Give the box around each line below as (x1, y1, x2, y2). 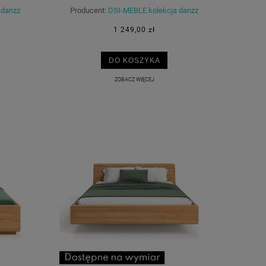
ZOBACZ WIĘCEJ (114, 75, 154, 83)
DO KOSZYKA (108, 56, 160, 64)
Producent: (70, 5, 106, 15)
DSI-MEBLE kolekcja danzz (108, 5, 198, 15)
